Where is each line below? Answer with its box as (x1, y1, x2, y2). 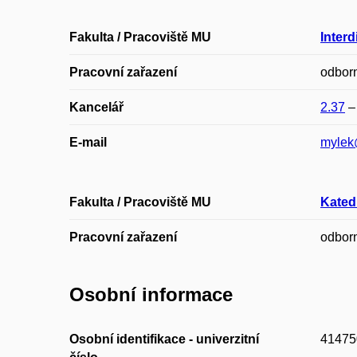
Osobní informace (69, 284, 233, 306)
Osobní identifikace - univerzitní (69, 331, 259, 346)
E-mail (69, 135, 107, 150)
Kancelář (69, 100, 124, 115)
